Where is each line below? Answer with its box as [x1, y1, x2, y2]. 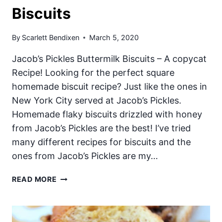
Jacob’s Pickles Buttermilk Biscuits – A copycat [12, 54, 207, 64]
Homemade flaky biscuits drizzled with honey [12, 109, 202, 120]
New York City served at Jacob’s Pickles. [12, 95, 181, 106]
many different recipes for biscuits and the [12, 137, 191, 148]
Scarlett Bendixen [22, 33, 80, 42]
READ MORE [12, 175, 57, 184]
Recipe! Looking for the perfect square [12, 67, 174, 78]
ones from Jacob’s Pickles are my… [12, 151, 158, 162]
